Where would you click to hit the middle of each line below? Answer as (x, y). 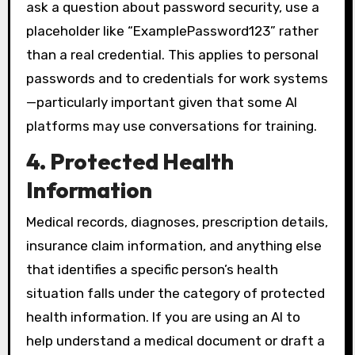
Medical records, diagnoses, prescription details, (177, 221)
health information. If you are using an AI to (163, 317)
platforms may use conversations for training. (171, 126)
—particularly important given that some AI (161, 102)
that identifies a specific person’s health (152, 269)
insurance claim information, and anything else (174, 245)
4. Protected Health (130, 162)
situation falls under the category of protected (175, 293)
